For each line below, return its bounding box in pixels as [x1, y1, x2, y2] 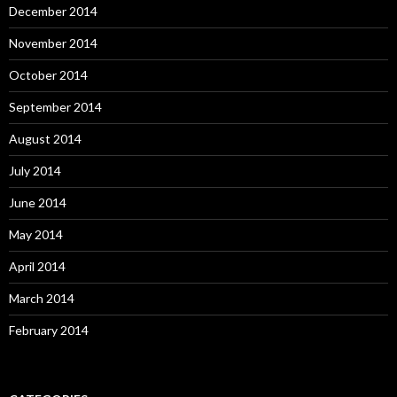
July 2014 [9, 163, 61, 178]
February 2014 [9, 323, 89, 338]
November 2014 [9, 35, 97, 51]
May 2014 [9, 227, 63, 242]
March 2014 [9, 291, 74, 306]
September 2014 [9, 99, 102, 114]
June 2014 [9, 195, 66, 210]
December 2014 [9, 4, 97, 19]
